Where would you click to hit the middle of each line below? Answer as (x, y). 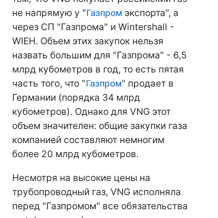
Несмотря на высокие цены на (81, 178)
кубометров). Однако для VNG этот (91, 112)
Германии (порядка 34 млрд (76, 98)
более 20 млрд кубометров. (75, 154)
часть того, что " (49, 83)
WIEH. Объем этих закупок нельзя (88, 41)
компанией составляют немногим (88, 140)
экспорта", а (150, 13)
